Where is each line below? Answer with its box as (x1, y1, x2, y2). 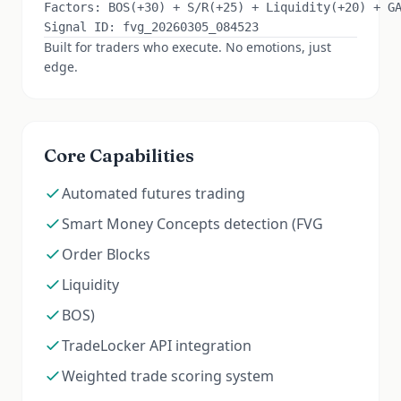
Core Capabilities (44, 144, 194, 166)
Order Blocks (62, 244, 150, 264)
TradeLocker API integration (62, 336, 252, 355)
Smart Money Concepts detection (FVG (62, 214, 323, 234)
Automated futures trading (62, 183, 245, 203)
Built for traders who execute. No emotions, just (44, 38, 331, 55)
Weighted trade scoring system (62, 366, 274, 386)
